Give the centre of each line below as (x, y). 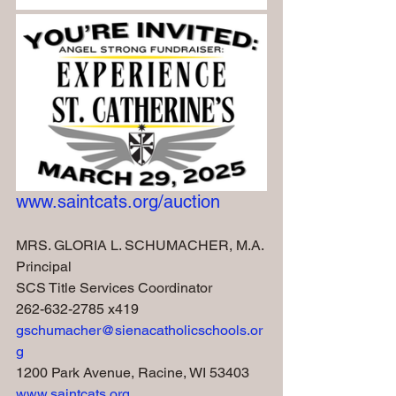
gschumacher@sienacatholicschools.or (139, 330)
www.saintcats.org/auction (118, 201)
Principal (44, 266)
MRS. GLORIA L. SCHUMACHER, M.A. (140, 245)
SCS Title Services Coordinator (114, 287)
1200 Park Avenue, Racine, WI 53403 (133, 372)
